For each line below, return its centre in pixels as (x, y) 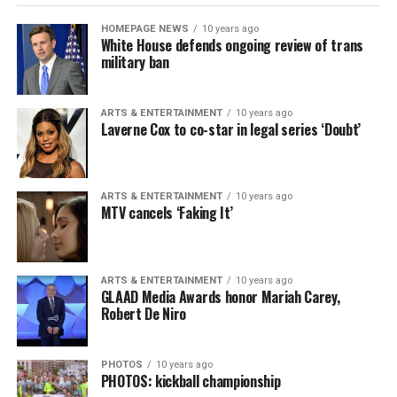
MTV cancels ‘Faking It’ (167, 213)
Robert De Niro (144, 313)
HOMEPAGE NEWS (144, 28)
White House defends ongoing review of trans (232, 45)
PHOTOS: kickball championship (191, 381)
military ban (135, 62)
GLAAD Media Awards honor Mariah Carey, (220, 296)
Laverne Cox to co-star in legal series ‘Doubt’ (230, 129)
